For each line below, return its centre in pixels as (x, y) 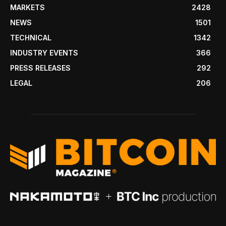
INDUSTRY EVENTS (44, 52)
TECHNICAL (31, 37)
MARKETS (27, 7)
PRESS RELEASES (40, 68)
